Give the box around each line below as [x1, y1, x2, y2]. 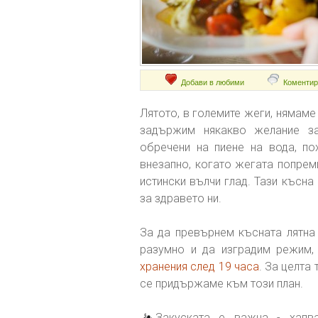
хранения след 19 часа [140, 260, 259, 273]
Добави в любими [181, 78, 244, 87]
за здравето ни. [140, 192, 221, 205]
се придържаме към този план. [140, 277, 303, 290]
